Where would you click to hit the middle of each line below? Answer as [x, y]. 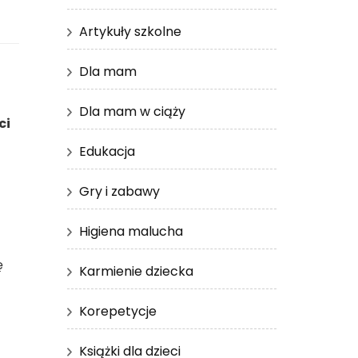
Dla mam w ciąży [132, 111]
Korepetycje [117, 311]
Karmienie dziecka [136, 271]
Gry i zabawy [119, 191]
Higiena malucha [131, 231]
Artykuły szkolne [130, 31]
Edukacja [107, 151]
